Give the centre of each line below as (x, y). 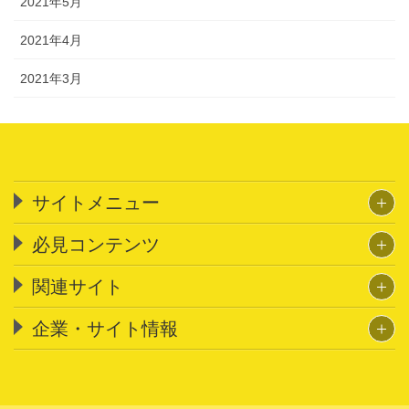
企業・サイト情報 (105, 328)
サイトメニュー (96, 202)
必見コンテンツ (96, 244)
